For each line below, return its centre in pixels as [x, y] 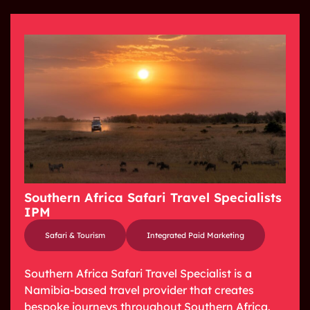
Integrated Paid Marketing [195, 235]
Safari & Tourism [75, 235]
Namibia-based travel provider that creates [139, 290]
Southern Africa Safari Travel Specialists [153, 198]
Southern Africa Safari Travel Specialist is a [138, 273]
